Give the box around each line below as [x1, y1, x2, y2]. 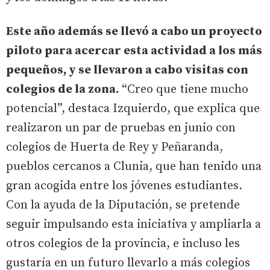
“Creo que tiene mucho [122, 82, 248, 97]
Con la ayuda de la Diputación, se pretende [6, 198, 240, 213]
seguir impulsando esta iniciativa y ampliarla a [6, 217, 261, 232]
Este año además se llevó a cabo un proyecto [6, 24, 262, 39]
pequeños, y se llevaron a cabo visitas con [6, 63, 248, 78]
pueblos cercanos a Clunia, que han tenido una [6, 159, 262, 174]
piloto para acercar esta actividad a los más [6, 43, 262, 58]
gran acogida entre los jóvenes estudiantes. [6, 178, 242, 193]
